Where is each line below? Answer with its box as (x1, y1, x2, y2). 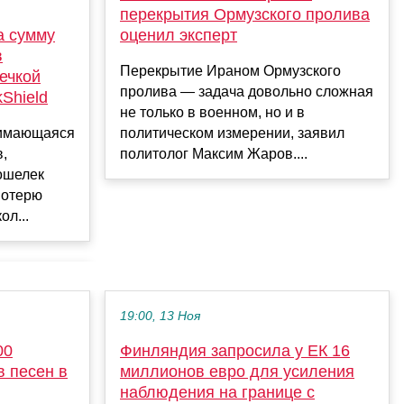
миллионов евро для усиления (120, 363, 354, 381)
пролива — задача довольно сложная (120, 83, 373, 99)
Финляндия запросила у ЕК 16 (120, 342, 350, 361)
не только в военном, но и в (120, 104, 305, 120)
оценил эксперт (120, 25, 237, 44)
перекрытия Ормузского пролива (120, 5, 370, 23)
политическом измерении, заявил (120, 124, 344, 141)
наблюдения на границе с (120, 383, 315, 402)
